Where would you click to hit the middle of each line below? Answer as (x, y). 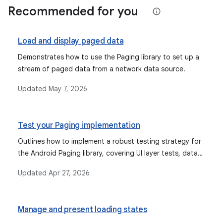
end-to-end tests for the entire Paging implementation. (108, 177)
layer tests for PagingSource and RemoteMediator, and (108, 165)
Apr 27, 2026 (69, 173)
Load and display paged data (71, 41)
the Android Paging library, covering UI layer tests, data (108, 153)
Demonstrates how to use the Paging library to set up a (109, 57)
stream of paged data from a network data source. (102, 69)
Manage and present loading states (83, 210)
